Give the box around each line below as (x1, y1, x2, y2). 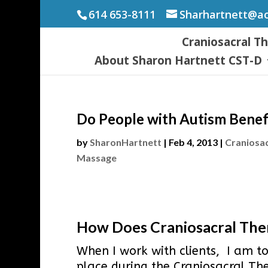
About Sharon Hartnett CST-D (95, 53, 262, 69)
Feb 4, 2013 (168, 136, 218, 148)
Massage (76, 152, 117, 163)
